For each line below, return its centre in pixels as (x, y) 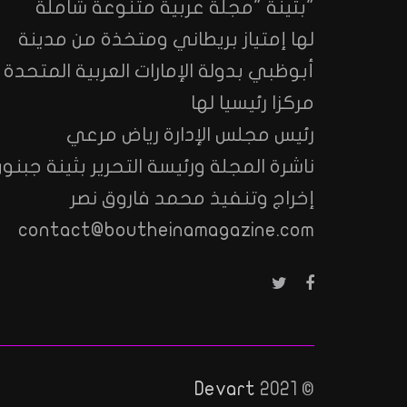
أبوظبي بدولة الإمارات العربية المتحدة (159, 70)
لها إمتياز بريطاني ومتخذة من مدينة (166, 39)
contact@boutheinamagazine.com (166, 229)
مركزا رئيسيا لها (253, 102)
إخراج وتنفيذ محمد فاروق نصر (192, 198)
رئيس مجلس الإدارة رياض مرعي (190, 134)
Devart (225, 388)
